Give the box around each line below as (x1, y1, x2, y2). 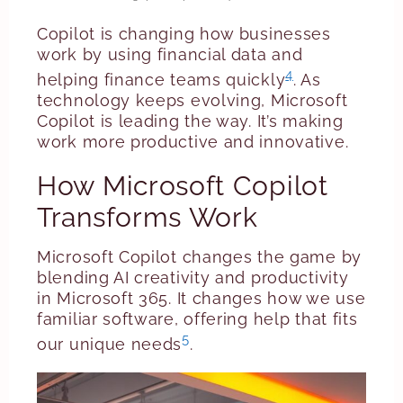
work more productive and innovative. (37, 132, 349, 151)
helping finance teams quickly (37, 70, 286, 89)
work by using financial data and (37, 45, 303, 64)
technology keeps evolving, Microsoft (37, 91, 348, 110)
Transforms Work (37, 201, 258, 233)
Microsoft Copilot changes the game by (37, 247, 362, 266)
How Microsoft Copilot (37, 170, 328, 201)
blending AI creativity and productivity (37, 268, 349, 287)
